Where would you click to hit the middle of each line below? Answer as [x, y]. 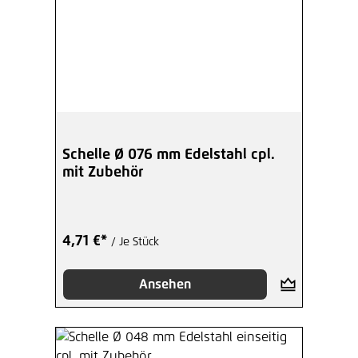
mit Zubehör [103, 172]
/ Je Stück [135, 242]
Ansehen [165, 284]
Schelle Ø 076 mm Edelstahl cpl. [169, 155]
